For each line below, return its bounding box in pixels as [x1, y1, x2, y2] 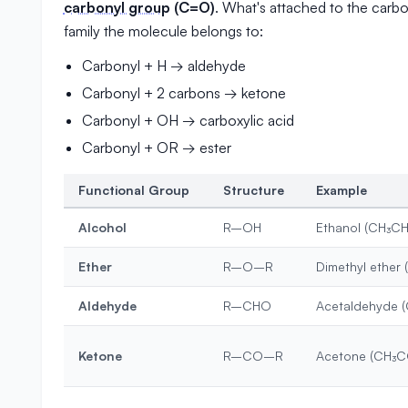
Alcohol [77, 219, 127, 235]
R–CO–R [222, 348, 283, 363]
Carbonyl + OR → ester [81, 138, 231, 157]
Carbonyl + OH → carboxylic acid [81, 111, 294, 129]
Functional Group [77, 182, 189, 198]
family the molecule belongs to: [63, 22, 263, 40]
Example [315, 182, 367, 198]
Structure [222, 182, 284, 198]
